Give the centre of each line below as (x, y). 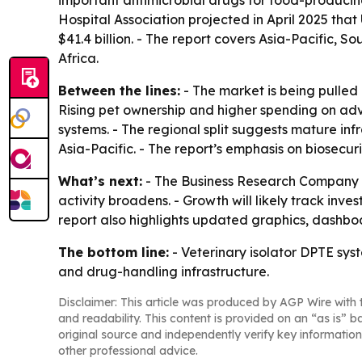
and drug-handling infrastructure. (164, 271)
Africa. (78, 58)
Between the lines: (119, 90)
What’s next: (100, 181)
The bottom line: (114, 252)
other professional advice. (128, 351)
